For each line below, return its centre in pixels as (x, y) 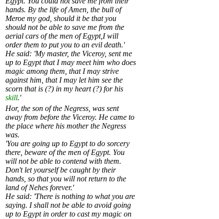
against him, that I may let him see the (64, 80)
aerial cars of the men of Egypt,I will (62, 36)
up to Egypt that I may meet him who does (71, 63)
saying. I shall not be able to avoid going (68, 205)
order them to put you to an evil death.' (65, 45)
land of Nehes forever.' (40, 188)
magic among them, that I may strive (62, 71)
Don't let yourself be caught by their (61, 170)
